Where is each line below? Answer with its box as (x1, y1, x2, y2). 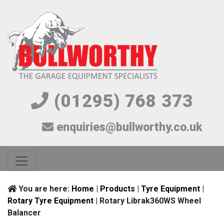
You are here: (16, 184, 71, 193)
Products (100, 184, 135, 193)
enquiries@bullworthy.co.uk (53, 120, 202, 134)
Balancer (7, 208, 41, 217)
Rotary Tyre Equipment (7, 196, 93, 205)
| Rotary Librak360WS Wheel (93, 196, 201, 205)
